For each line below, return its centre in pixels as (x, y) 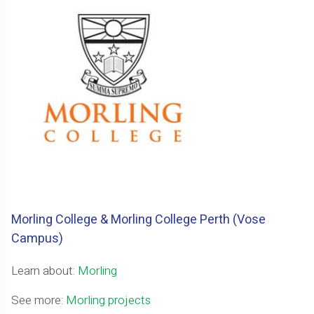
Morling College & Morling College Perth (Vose (139, 219)
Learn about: (45, 271)
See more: (39, 300)
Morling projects (109, 300)
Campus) (37, 238)
